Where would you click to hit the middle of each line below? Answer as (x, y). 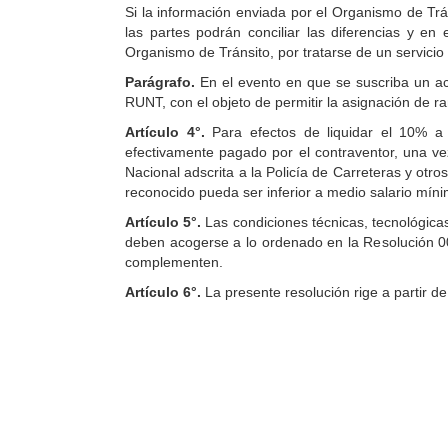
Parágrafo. (160, 82)
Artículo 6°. (165, 292)
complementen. (174, 262)
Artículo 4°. (169, 132)
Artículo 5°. (165, 222)
